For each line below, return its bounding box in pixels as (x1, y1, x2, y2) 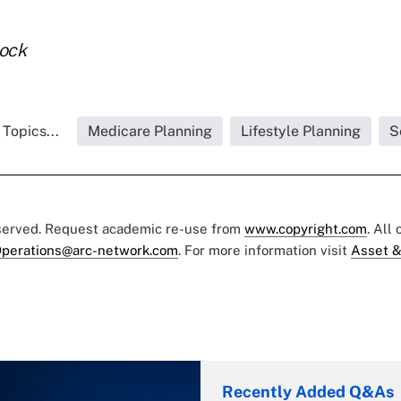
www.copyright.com (244, 220, 367, 236)
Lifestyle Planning (241, 122, 361, 140)
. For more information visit (178, 242, 351, 258)
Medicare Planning (88, 122, 212, 140)
